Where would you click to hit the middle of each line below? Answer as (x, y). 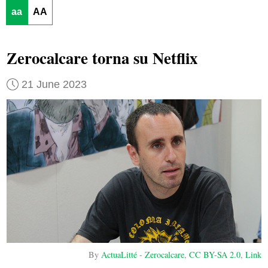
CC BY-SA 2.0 (215, 255)
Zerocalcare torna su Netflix (102, 58)
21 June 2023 (54, 84)
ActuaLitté (119, 255)
